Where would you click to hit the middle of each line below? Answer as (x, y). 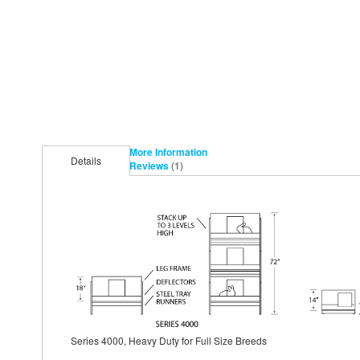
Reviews (150, 165)
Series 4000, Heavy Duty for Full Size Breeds (169, 340)
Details (86, 160)
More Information (168, 151)
